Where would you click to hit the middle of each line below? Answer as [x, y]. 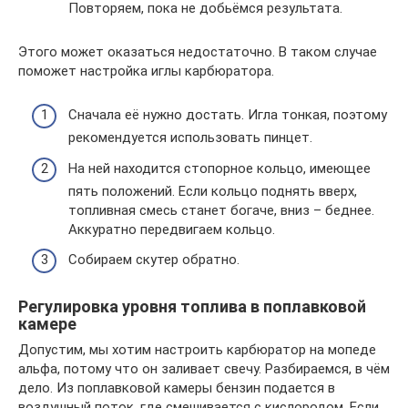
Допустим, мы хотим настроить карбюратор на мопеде [197, 350]
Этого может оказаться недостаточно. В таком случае [198, 51]
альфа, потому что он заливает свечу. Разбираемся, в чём [204, 369]
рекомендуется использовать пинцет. [190, 138]
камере [47, 324]
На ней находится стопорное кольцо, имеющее [219, 168]
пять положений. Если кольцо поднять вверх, [213, 191]
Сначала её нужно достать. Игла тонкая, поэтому [228, 115]
